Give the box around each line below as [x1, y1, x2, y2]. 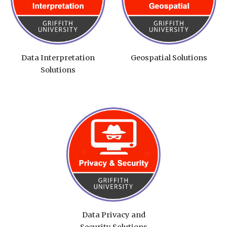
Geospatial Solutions [131, 53, 207, 63]
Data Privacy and [82, 210, 145, 220]
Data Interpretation [21, 53, 95, 63]
